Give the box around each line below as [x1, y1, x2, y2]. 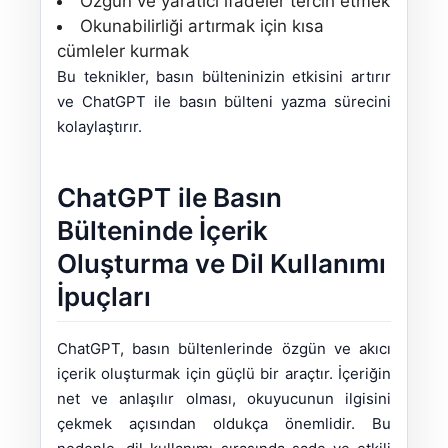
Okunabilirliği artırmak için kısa [80, 16, 324, 37]
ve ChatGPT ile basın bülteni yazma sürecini [57, 92, 391, 112]
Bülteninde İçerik [57, 215, 269, 247]
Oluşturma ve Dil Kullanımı [57, 248, 387, 280]
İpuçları [57, 281, 151, 313]
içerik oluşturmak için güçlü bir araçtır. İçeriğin [57, 364, 391, 384]
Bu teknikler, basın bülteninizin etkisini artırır [57, 67, 391, 87]
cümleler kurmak [57, 41, 189, 62]
